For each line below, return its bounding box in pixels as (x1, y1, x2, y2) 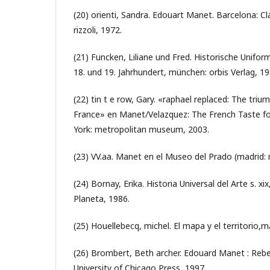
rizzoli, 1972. (74, 24, 122, 36)
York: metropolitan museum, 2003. (74, 124, 209, 135)
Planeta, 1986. (74, 193, 130, 204)
